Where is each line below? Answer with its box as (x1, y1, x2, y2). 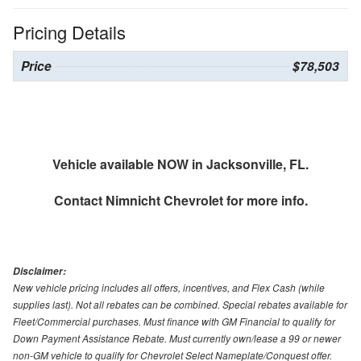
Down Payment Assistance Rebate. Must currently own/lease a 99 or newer (13, 330, 341, 345)
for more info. (222, 190, 308, 210)
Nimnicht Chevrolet (105, 190, 223, 210)
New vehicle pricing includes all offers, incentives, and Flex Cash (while (13, 280, 325, 294)
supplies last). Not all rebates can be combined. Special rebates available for (13, 297, 347, 311)
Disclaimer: (13, 263, 66, 278)
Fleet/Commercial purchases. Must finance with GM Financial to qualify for (13, 313, 335, 328)
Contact (53, 190, 106, 210)
